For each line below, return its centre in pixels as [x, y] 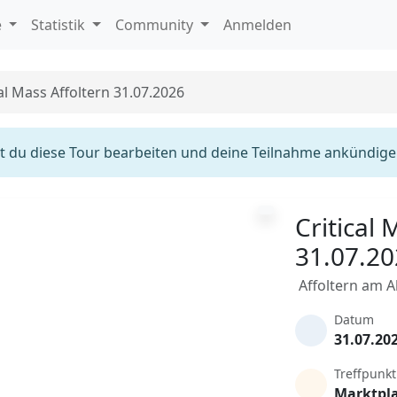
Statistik [60, 25]
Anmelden [257, 25]
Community [156, 25]
